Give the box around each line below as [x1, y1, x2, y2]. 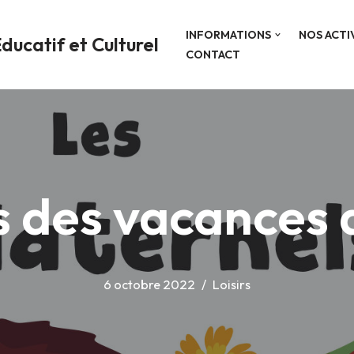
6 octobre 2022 [104, 276, 195, 292]
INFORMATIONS [186, 27, 271, 42]
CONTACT [186, 47, 240, 62]
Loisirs [213, 276, 250, 292]
